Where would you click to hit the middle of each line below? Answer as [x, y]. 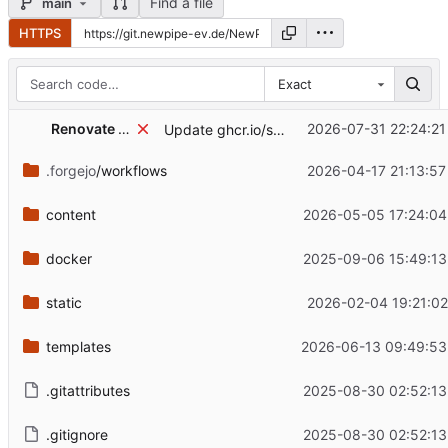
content [70, 214]
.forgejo [70, 170]
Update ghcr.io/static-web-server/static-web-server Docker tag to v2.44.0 [278, 130]
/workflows [131, 170]
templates [78, 346]
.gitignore [76, 434]
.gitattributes [87, 390]
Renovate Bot [123, 129]
